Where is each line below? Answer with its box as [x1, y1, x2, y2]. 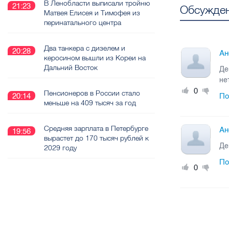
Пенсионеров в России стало [44, 88, 140, 98]
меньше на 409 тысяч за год [44, 98, 136, 107]
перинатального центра [44, 18, 121, 27]
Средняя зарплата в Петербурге [44, 124, 148, 133]
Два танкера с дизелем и [44, 43, 125, 53]
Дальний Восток [44, 63, 98, 72]
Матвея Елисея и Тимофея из [44, 8, 140, 17]
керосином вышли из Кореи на [44, 53, 146, 62]
